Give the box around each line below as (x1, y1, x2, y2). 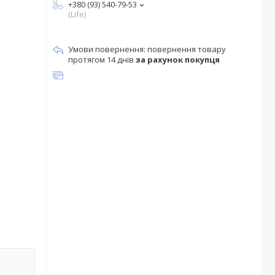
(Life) (68, 9, 86, 20)
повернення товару (147, 44, 226, 55)
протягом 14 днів (68, 54, 136, 65)
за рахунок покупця (136, 54, 220, 65)
